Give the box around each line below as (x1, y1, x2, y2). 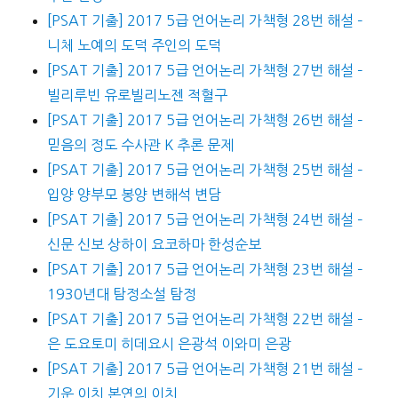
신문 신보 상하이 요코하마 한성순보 (46, 237, 261, 252)
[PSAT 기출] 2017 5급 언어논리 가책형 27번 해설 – (46, 63, 363, 78)
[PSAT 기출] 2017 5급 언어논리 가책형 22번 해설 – (46, 312, 363, 327)
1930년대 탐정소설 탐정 (46, 287, 196, 302)
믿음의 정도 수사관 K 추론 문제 (46, 138, 234, 153)
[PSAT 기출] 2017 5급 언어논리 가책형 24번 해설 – (46, 212, 363, 227)
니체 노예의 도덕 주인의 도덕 (46, 38, 221, 53)
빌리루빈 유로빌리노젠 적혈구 (46, 88, 227, 103)
